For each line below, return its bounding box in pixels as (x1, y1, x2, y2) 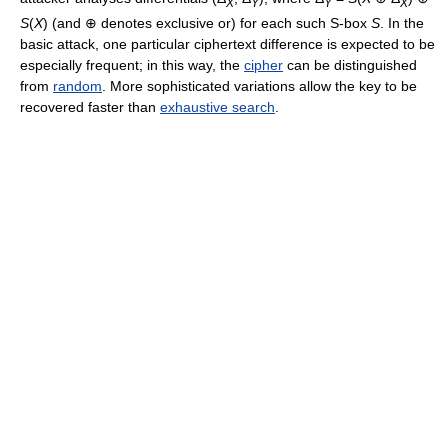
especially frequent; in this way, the (20, 56, 244, 73)
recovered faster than (20, 98, 160, 115)
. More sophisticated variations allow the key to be (102, 77, 417, 94)
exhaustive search (160, 98, 275, 115)
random (53, 77, 102, 94)
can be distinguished (283, 56, 417, 73)
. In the (380, 14, 424, 31)
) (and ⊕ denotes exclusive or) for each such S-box (43, 14, 371, 31)
